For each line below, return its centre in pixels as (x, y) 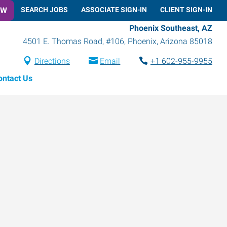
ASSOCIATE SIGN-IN (114, 9)
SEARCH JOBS (44, 9)
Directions (52, 61)
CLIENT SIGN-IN (186, 9)
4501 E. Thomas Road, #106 (73, 41)
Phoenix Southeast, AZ (171, 28)
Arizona (174, 41)
